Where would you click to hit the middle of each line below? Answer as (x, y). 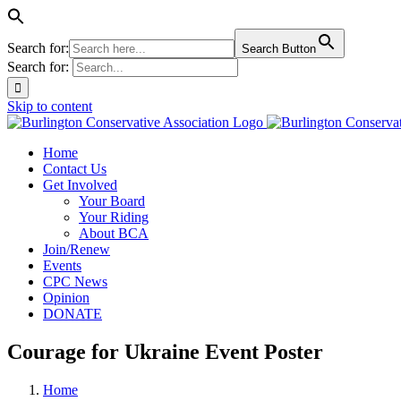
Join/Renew (77, 249)
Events (62, 265)
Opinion (66, 298)
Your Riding (114, 217)
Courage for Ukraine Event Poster (165, 351)
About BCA (114, 233)
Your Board (112, 201)
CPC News (75, 282)
